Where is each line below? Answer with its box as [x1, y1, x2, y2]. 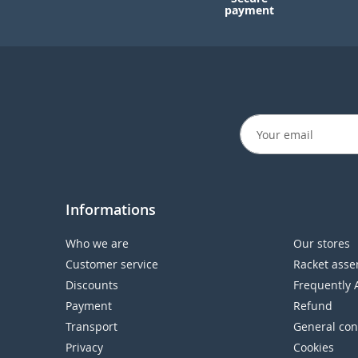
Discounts [66, 277, 118, 292]
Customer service [66, 257, 158, 272]
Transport [66, 319, 117, 334]
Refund [293, 298, 332, 313]
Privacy [66, 340, 103, 355]
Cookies [293, 340, 334, 355]
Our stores [293, 236, 350, 251]
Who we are [66, 236, 129, 251]
